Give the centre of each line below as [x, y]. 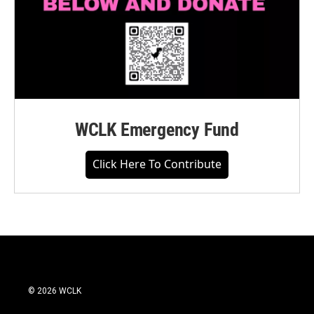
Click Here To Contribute [157, 164]
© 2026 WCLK [55, 291]
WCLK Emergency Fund [157, 130]
